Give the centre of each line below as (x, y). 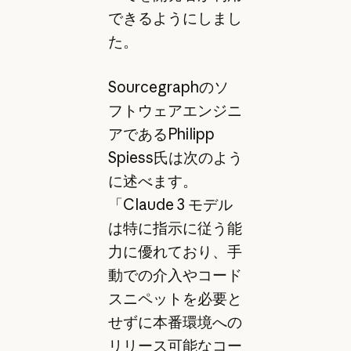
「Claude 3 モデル (170, 205)
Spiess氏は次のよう (175, 158)
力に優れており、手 (175, 252)
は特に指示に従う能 (175, 228)
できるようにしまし (175, 18)
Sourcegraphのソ (168, 87)
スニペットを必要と (175, 299)
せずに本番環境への (175, 322)
